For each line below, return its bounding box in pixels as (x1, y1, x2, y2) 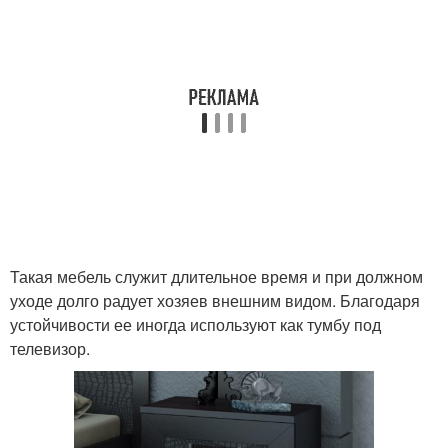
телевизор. (10, 337, 90, 361)
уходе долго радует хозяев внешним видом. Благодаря (10, 289, 420, 313)
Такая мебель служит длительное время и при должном (10, 265, 423, 289)
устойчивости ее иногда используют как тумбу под (10, 313, 381, 337)
